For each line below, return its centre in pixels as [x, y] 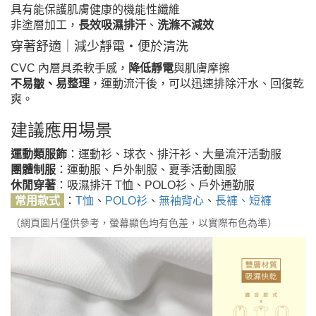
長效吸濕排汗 [112, 25]
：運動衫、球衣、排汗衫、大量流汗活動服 [174, 154]
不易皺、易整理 [50, 83]
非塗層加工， [44, 25]
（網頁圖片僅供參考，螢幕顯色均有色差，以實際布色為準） [144, 223]
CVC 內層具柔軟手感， [69, 68]
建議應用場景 [61, 130]
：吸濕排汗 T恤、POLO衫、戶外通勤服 [155, 185]
